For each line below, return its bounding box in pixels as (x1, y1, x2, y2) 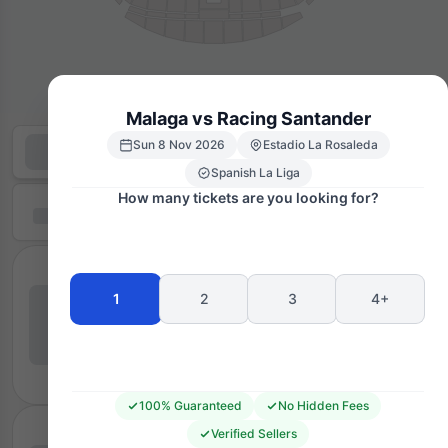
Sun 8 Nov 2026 (132, 136, 225, 152)
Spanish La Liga (210, 164, 300, 180)
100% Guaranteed (139, 397, 242, 413)
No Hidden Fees (278, 397, 369, 413)
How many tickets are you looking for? (117, 188, 379, 206)
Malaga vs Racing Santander (125, 107, 371, 129)
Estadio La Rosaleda (262, 136, 378, 152)
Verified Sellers (211, 425, 297, 441)
